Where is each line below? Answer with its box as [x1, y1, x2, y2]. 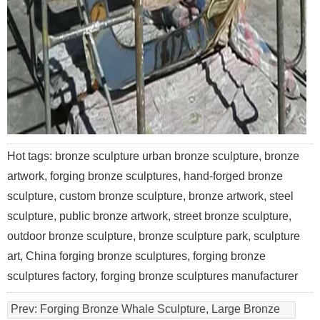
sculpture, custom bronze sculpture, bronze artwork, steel [7, 190, 294, 202]
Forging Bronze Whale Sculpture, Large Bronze [40, 303, 281, 316]
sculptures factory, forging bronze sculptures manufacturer [7, 270, 298, 282]
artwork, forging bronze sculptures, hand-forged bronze [7, 170, 283, 182]
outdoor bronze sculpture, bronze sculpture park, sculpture [7, 230, 300, 242]
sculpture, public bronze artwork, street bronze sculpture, [7, 210, 291, 222]
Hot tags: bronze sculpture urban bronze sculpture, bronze [7, 150, 299, 162]
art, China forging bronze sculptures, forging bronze [7, 250, 266, 262]
